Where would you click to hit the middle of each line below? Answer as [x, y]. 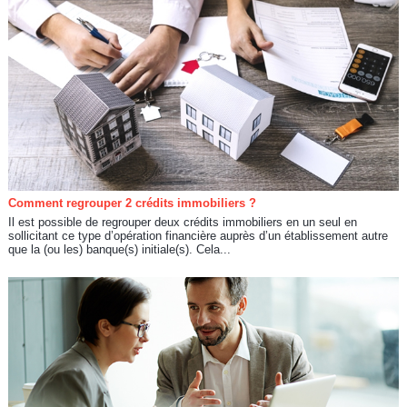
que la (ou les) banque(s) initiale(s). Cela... [119, 249]
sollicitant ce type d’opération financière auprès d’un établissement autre [198, 235]
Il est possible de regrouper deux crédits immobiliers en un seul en [182, 222]
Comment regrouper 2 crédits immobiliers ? [132, 203]
